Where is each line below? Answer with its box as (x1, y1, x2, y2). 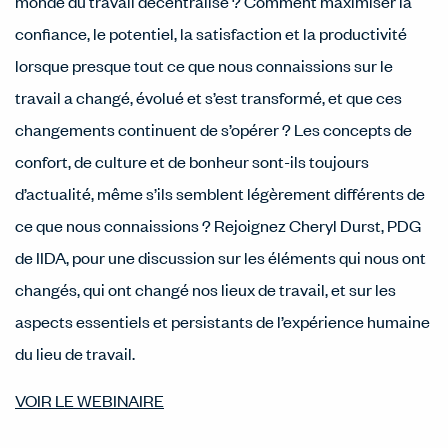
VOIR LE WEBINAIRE (15, 389, 164, 411)
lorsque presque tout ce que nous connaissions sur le (15, 54, 393, 76)
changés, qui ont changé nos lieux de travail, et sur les (15, 278, 396, 300)
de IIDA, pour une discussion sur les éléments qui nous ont (15, 246, 426, 268)
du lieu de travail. (15, 342, 135, 364)
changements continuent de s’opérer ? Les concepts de (15, 118, 412, 140)
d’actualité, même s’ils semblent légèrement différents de (15, 182, 425, 204)
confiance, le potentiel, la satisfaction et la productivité (15, 22, 407, 44)
